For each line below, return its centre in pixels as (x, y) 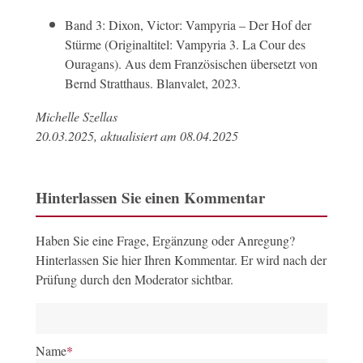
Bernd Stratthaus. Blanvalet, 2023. (152, 83)
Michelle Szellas (76, 116)
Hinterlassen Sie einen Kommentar (150, 197)
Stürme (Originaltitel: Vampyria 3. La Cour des (185, 44)
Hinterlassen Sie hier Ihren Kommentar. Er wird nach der (181, 260)
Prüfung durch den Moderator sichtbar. (134, 279)
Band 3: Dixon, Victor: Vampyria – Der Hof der (188, 25)
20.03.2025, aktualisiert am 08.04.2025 (137, 136)
